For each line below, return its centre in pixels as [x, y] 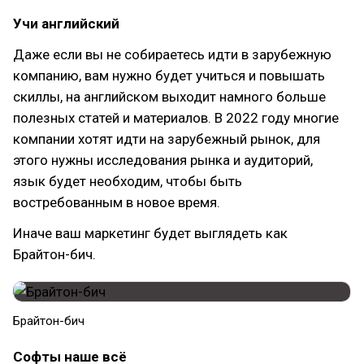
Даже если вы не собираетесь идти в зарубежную [172, 54]
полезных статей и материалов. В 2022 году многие [176, 118]
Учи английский [66, 24]
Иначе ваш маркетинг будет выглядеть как [150, 233]
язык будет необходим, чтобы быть [128, 181]
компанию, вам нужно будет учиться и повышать [169, 76]
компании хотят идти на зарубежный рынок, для [167, 139]
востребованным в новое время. [117, 202]
